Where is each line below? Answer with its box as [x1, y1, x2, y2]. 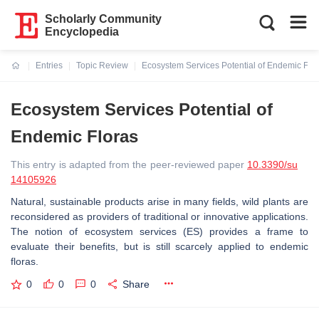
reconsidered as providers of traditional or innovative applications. [11, 211, 308, 222]
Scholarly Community [45, 13, 162, 25]
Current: [11, 69, 45, 79]
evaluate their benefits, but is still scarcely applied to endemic [11, 241, 308, 252]
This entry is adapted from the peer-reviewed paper [11, 159, 247, 170]
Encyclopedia [45, 26, 120, 38]
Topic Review [76, 61, 128, 70]
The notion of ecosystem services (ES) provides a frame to [11, 226, 308, 237]
